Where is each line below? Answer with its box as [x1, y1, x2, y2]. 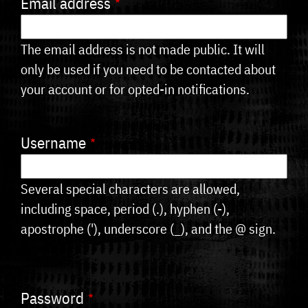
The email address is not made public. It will [21, 40, 265, 58]
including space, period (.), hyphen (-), [21, 199, 230, 217]
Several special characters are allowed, [21, 179, 240, 197]
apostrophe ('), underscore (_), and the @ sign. [21, 219, 276, 237]
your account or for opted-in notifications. [21, 80, 250, 98]
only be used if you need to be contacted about [21, 60, 276, 78]
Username [21, 131, 86, 153]
